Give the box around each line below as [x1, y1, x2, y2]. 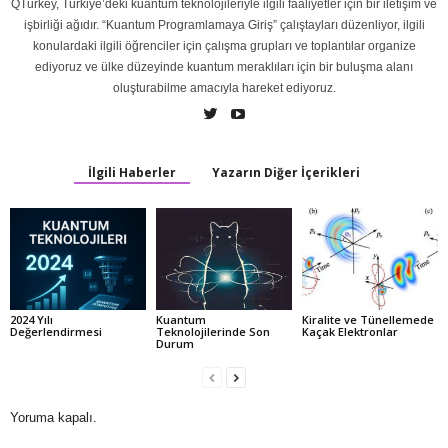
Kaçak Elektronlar [301, 323, 398, 339]
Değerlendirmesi [10, 323, 102, 339]
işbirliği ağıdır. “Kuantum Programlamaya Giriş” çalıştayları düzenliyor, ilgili [23, 18, 425, 33]
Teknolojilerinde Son [155, 323, 270, 339]
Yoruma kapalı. [10, 409, 97, 425]
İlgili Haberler [88, 164, 176, 182]
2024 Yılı [10, 311, 53, 327]
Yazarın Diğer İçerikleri [212, 164, 360, 182]
